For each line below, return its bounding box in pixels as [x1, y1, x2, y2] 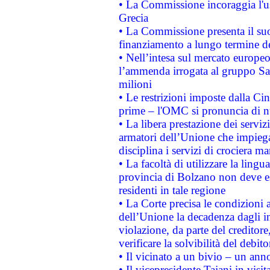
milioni [118, 78, 152, 90]
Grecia [118, 11, 148, 24]
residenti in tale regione [118, 184, 225, 196]
